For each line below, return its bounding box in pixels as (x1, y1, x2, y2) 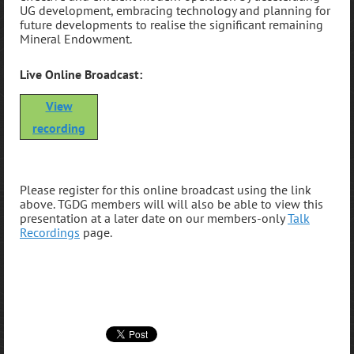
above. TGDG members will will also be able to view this (20, 195, 323, 212)
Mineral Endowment (20, 30, 130, 47)
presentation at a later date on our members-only (20, 209, 288, 226)
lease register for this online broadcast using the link (27, 181, 311, 198)
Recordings (20, 224, 80, 240)
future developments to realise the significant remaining (20, 16, 323, 32)
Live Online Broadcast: (20, 66, 142, 83)
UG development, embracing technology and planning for (20, 2, 330, 18)
